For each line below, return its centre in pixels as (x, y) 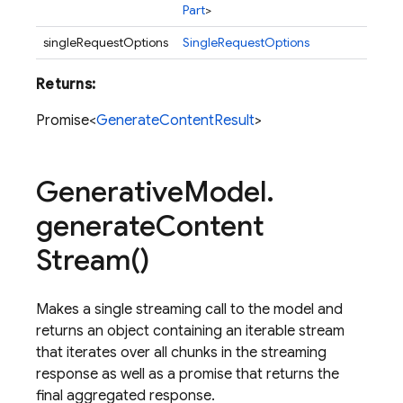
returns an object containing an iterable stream (190, 331)
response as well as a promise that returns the (188, 374)
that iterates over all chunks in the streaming (181, 353)
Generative (110, 192)
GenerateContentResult (175, 121)
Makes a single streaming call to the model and (189, 309)
